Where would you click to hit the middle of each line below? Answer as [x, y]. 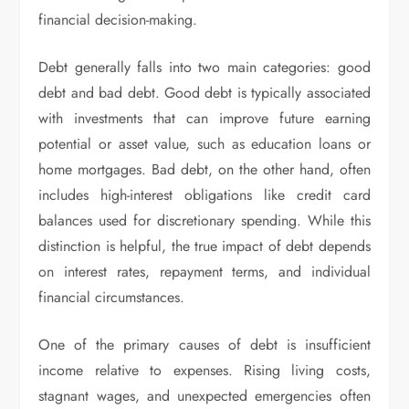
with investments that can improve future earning [204, 118]
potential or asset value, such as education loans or [204, 143]
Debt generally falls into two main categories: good [204, 67]
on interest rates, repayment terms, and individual [204, 271]
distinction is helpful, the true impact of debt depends [204, 246]
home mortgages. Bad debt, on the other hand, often [204, 169]
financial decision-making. [118, 19]
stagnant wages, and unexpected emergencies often [204, 395]
